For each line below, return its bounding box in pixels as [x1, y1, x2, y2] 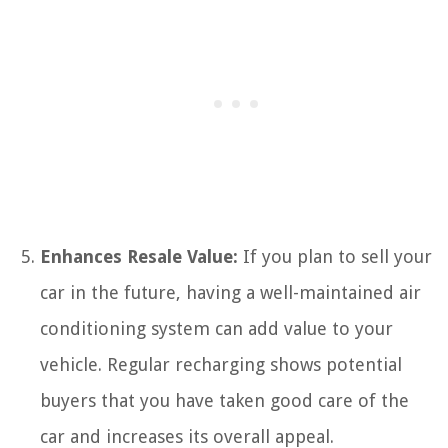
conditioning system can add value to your [40, 317, 393, 339]
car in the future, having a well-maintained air [40, 281, 421, 303]
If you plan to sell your [238, 245, 432, 267]
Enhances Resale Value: [40, 245, 238, 267]
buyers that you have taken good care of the [40, 389, 409, 411]
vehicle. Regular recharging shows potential [40, 353, 402, 375]
